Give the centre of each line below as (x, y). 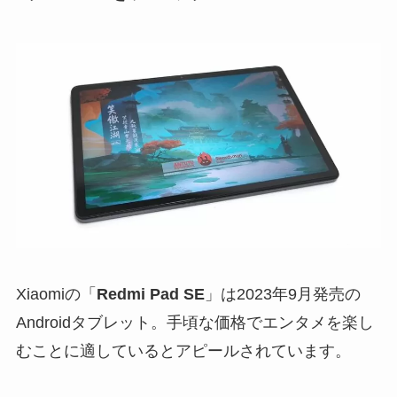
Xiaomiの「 (56, 295)
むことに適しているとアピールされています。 (183, 351)
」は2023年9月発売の (282, 295)
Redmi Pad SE (150, 295)
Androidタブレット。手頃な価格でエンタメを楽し (195, 323)
